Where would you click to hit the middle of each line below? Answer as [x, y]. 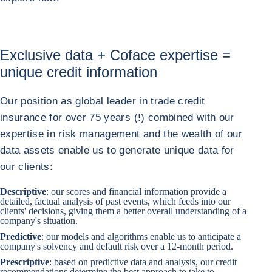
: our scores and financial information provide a [136, 192]
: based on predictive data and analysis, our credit [143, 262]
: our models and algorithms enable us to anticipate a [141, 236]
